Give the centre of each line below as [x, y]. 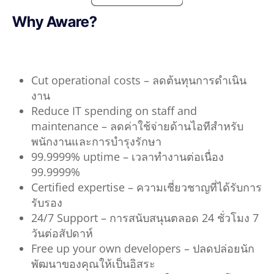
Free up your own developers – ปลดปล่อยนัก [143, 248]
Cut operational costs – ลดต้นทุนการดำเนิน [139, 80]
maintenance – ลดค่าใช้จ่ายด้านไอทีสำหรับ [137, 126]
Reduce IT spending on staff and [114, 110]
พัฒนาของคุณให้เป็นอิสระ [93, 263]
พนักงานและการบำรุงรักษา [96, 141]
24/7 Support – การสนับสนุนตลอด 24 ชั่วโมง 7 [145, 217]
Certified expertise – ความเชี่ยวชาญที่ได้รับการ [146, 187]
